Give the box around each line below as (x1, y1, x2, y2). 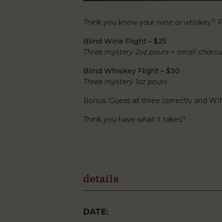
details (83, 173, 119, 186)
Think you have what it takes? (83, 115, 186, 124)
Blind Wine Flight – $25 (83, 37, 166, 46)
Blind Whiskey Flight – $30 (83, 66, 180, 75)
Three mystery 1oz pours (83, 77, 167, 86)
